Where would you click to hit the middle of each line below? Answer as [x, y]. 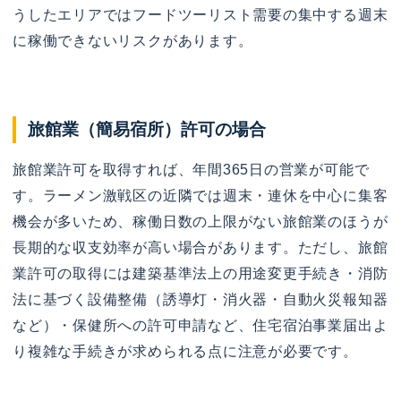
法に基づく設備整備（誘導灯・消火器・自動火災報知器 [200, 299]
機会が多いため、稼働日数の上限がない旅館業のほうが [200, 221]
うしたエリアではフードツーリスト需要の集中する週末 [200, 14]
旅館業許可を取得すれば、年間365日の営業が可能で [191, 169]
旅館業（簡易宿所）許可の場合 [147, 129]
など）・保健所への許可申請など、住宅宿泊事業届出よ [200, 325]
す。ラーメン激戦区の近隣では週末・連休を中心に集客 [200, 195]
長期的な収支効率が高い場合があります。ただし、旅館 [200, 247]
